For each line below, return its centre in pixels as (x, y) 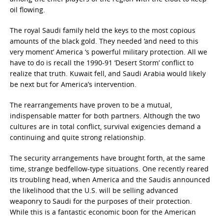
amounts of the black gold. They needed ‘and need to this (104, 41)
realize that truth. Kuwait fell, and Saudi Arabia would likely (108, 73)
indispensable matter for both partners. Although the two (105, 116)
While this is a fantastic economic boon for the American (103, 212)
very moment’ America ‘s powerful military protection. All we (109, 52)
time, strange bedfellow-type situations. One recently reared (109, 169)
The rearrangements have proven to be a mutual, (91, 105)
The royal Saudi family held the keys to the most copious (103, 30)
